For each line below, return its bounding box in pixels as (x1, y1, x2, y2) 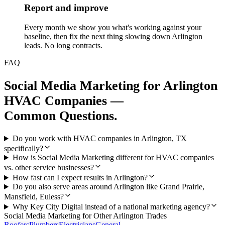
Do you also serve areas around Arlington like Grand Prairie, (12, 182, 204, 191)
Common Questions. (4, 108, 118, 123)
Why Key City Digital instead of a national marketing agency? (12, 202, 210, 211)
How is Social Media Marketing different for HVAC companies (12, 153, 214, 162)
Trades (144, 211, 167, 220)
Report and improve (24, 3, 108, 14)
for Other (80, 211, 113, 220)
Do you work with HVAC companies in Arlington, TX (12, 134, 187, 143)
